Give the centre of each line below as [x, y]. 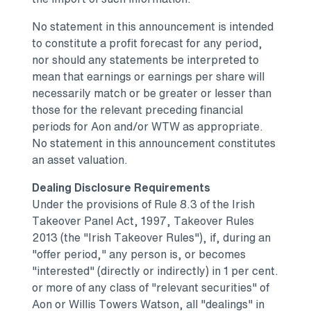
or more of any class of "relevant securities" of [151, 288]
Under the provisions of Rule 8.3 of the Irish [143, 204]
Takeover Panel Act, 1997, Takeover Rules [143, 221]
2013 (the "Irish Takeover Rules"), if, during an [151, 238]
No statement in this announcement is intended [153, 27]
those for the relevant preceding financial [137, 110]
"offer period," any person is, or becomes [139, 254]
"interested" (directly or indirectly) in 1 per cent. [155, 271]
